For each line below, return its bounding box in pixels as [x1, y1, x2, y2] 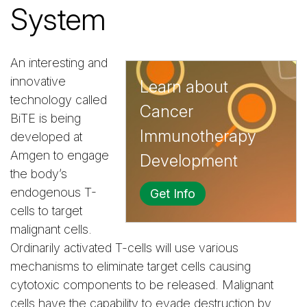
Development [140, 151, 238, 171]
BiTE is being [10, 111, 81, 126]
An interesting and [10, 56, 108, 71]
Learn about [140, 77, 228, 97]
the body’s [10, 167, 67, 182]
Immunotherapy [140, 126, 256, 147]
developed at [10, 130, 82, 145]
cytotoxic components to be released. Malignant [10, 278, 273, 293]
